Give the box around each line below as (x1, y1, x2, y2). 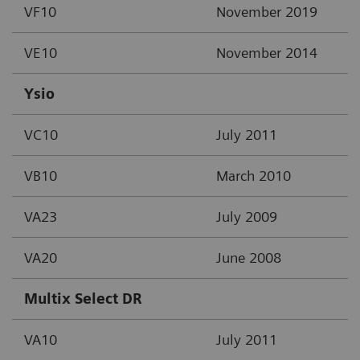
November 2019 (216, 2, 317, 20)
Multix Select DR (24, 289, 141, 307)
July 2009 (216, 207, 277, 225)
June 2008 (216, 248, 281, 266)
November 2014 (216, 43, 317, 61)
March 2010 (216, 166, 291, 184)
